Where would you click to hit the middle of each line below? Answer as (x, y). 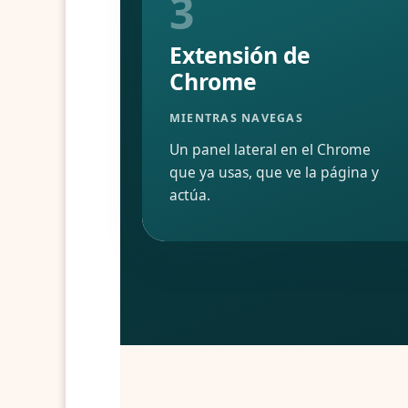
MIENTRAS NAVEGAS (236, 117)
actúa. (190, 194)
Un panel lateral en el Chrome (270, 149)
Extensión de (240, 54)
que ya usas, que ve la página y (274, 172)
